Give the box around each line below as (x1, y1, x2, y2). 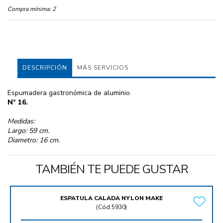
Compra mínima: (7, 5, 51, 13)
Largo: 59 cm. (7, 126, 49, 136)
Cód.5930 (98, 203, 125, 212)
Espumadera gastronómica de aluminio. (7, 88, 131, 98)
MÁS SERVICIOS (77, 64, 128, 72)
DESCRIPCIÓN (22, 64, 67, 72)
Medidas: (7, 116, 35, 126)
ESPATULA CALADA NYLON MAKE (60, 194, 163, 203)
